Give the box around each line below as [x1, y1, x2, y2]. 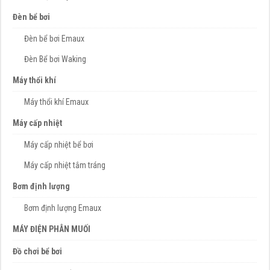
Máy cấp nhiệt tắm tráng [24, 160, 105, 171]
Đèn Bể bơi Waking [24, 54, 86, 64]
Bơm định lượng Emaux [24, 203, 101, 213]
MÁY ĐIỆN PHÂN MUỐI [13, 224, 90, 234]
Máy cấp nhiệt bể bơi [24, 140, 93, 150]
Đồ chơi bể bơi [13, 246, 62, 257]
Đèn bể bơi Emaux [24, 34, 84, 44]
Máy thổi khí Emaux [24, 97, 89, 107]
